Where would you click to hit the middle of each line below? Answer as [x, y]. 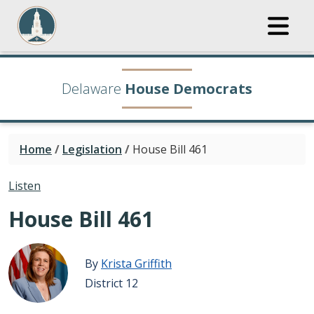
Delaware [91, 89]
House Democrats [189, 89]
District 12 [111, 283]
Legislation [92, 149]
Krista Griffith [136, 263]
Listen [25, 186]
